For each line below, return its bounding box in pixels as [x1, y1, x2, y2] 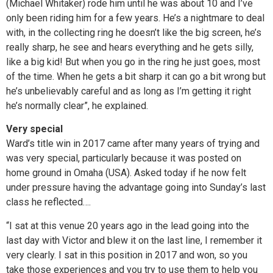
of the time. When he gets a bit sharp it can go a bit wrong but [6, 71, 266, 83]
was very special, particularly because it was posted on [6, 152, 241, 165]
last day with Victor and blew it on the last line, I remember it [6, 234, 262, 246]
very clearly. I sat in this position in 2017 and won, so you [6, 249, 247, 261]
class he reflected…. [6, 196, 91, 208]
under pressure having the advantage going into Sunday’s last [6, 182, 266, 194]
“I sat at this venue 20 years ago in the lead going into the [6, 219, 249, 232]
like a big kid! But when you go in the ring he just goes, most [6, 56, 260, 68]
